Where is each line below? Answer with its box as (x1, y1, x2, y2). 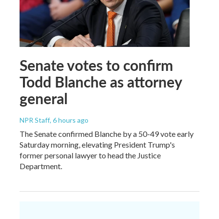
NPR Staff (20, 115, 50, 124)
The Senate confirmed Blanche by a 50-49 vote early (20, 129, 194, 138)
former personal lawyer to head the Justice (20, 150, 161, 160)
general (20, 88, 67, 109)
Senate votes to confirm (20, 54, 173, 75)
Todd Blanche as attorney (20, 71, 182, 92)
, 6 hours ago (50, 115, 88, 124)
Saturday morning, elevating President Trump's (20, 139, 175, 149)
